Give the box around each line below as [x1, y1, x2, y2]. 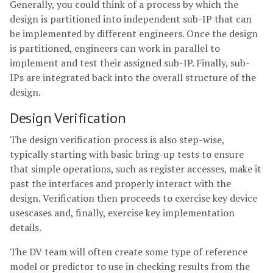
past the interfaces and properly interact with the [10, 177, 231, 191]
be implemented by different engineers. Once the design [10, 27, 258, 41]
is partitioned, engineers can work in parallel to [10, 41, 220, 55]
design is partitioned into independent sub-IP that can [10, 12, 252, 26]
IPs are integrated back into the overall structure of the [10, 71, 256, 85]
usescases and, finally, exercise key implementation [10, 206, 235, 220]
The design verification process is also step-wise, [10, 133, 224, 147]
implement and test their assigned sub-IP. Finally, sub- [10, 56, 250, 70]
